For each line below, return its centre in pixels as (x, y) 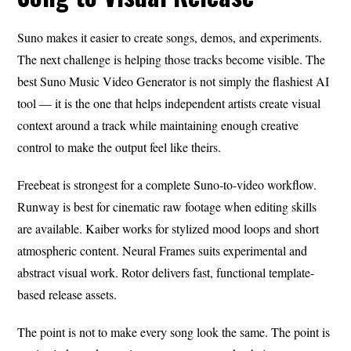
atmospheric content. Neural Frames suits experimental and (163, 250)
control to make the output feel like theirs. (119, 147)
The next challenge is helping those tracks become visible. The (172, 59)
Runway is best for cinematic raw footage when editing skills (167, 206)
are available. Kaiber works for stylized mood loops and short (168, 228)
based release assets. (67, 294)
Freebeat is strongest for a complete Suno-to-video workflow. (167, 184)
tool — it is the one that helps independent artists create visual (169, 103)
